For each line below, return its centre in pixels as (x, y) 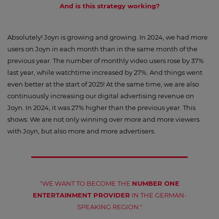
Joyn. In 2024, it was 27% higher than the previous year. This (101, 108)
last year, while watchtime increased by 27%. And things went (105, 72)
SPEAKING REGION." (109, 207)
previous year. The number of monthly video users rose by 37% (106, 61)
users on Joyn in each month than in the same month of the (102, 49)
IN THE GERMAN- (158, 195)
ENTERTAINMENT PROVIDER (81, 195)
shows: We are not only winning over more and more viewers (103, 119)
